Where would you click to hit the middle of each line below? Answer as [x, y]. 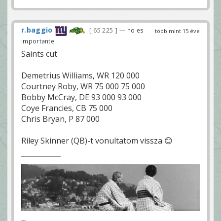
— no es [132, 30]
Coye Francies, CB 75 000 [67, 108]
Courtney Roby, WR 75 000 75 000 [83, 86]
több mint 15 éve [177, 31]
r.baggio [37, 30]
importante [38, 41]
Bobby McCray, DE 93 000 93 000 [81, 97]
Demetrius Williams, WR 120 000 [80, 75]
